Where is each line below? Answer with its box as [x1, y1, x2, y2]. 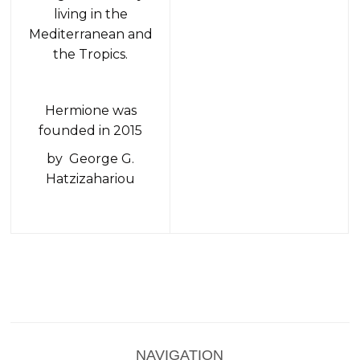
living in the [53, 6, 128, 22]
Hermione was [44, 103, 137, 118]
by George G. [47, 151, 135, 166]
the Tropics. [53, 47, 129, 62]
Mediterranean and [28, 27, 153, 42]
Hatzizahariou [46, 171, 136, 186]
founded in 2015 [39, 123, 143, 138]
